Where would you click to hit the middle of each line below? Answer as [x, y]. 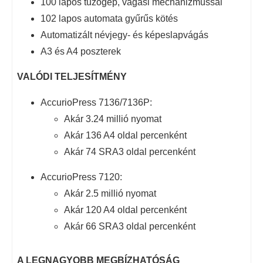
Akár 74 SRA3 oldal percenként [130, 151]
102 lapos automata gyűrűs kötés [109, 18]
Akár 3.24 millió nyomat [113, 119]
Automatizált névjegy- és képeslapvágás [124, 35]
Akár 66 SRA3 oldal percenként [130, 226]
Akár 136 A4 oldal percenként [125, 135]
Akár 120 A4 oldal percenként [125, 210]
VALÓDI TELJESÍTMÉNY [72, 76]
